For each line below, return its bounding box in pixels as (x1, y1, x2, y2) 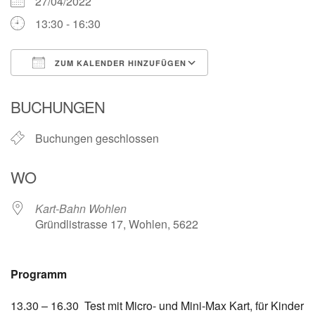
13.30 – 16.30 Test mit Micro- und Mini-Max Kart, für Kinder (11, 297, 304, 314)
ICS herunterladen (35, 79, 127, 96)
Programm (11, 265, 67, 282)
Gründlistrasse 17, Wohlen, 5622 (35, 215, 198, 232)
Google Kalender (221, 79, 307, 96)
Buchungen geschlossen (35, 129, 159, 146)
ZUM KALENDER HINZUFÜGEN (52, 57, 186, 68)
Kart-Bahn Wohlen (35, 200, 127, 217)
